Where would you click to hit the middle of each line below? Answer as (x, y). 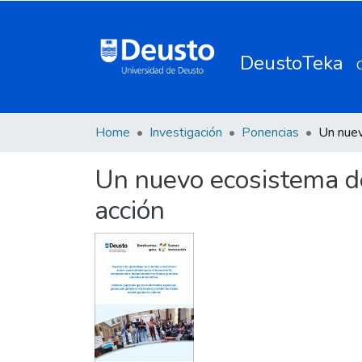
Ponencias (270, 133)
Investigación (186, 133)
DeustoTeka (292, 63)
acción (130, 210)
